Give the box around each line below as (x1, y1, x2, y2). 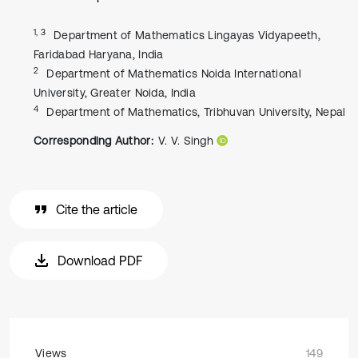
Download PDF (58, 253, 142, 268)
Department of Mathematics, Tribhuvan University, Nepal (46, 105, 346, 118)
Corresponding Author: (34, 134, 153, 147)
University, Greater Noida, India (34, 86, 196, 99)
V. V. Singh (157, 134, 217, 147)
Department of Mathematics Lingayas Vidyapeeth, (54, 29, 321, 42)
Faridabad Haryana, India (34, 48, 164, 61)
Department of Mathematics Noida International (46, 67, 301, 80)
